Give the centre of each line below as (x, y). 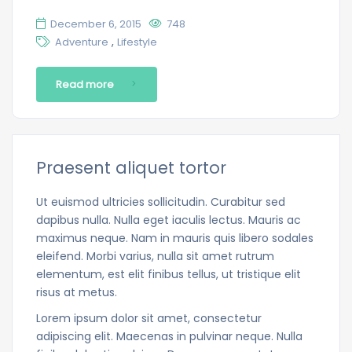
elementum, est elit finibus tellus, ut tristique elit (169, 274)
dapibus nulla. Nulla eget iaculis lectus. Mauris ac (169, 220)
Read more (85, 84)
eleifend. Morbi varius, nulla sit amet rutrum (155, 256)
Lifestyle (137, 42)
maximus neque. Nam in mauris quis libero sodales (175, 238)
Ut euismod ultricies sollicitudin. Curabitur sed (161, 202)
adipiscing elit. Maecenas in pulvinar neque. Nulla (169, 336)
